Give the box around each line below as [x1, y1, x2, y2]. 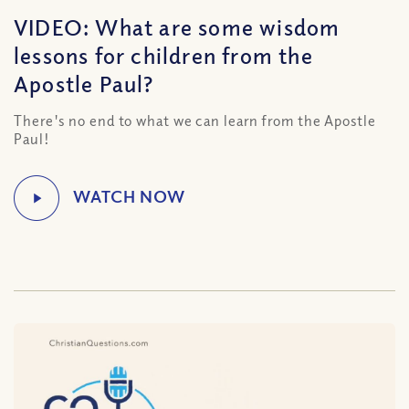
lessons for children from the [14, 41, 313, 68]
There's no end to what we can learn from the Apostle [14, 111, 376, 130]
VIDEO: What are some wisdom [14, 13, 341, 40]
